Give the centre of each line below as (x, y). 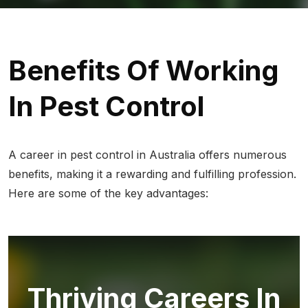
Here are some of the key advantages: (108, 193)
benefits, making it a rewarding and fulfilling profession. (152, 174)
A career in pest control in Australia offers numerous (147, 155)
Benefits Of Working (144, 70)
